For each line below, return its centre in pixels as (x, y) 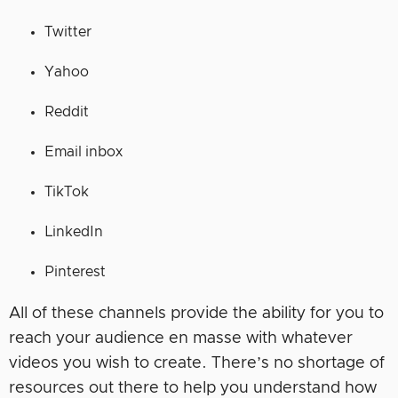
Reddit (67, 112)
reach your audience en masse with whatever (181, 339)
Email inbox (84, 152)
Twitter (68, 32)
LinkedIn (74, 232)
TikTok (67, 192)
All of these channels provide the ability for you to (196, 314)
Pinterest (75, 272)
